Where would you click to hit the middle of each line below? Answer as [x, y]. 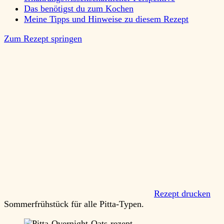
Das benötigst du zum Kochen [79, 9]
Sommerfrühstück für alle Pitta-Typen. [74, 204]
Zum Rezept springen [43, 39]
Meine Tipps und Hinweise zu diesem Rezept [106, 19]
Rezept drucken [182, 194]
